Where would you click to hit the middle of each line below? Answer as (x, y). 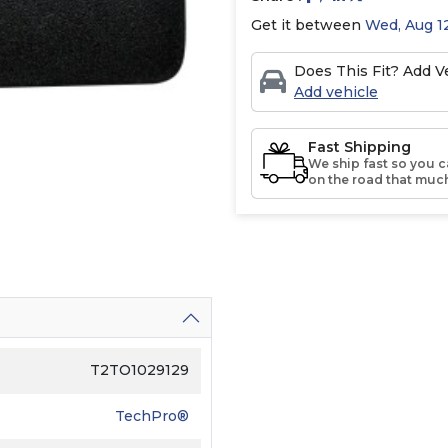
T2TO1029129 (139, 369)
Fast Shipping (359, 146)
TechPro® (152, 415)
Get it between (308, 24)
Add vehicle (336, 91)
